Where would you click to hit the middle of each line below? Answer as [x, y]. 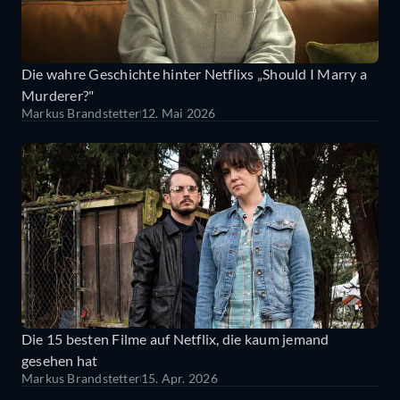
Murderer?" [58, 95]
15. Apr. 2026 [179, 379]
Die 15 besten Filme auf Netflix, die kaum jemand [175, 339]
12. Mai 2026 [179, 112]
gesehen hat [60, 361]
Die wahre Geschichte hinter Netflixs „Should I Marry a [194, 73]
